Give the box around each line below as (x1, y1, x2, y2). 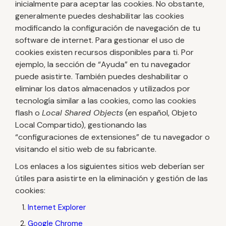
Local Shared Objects (42, 107, 123, 118)
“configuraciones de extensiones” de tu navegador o (15, 132, 210, 142)
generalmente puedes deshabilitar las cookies (15, 11, 184, 21)
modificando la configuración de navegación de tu (15, 23, 200, 33)
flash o (15, 107, 42, 118)
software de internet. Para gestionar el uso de (15, 35, 185, 45)
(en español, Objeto (123, 107, 197, 118)
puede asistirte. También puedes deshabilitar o (15, 71, 188, 82)
